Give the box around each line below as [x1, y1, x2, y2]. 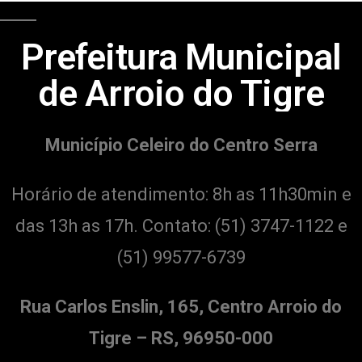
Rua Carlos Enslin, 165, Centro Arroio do [20, 296, 342, 317]
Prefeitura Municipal [20, 35, 341, 78]
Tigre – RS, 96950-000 [89, 327, 273, 348]
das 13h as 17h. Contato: [15, 215, 215, 236]
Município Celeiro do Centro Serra [44, 134, 318, 155]
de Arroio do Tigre [38, 71, 324, 115]
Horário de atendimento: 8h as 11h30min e [11, 183, 351, 204]
